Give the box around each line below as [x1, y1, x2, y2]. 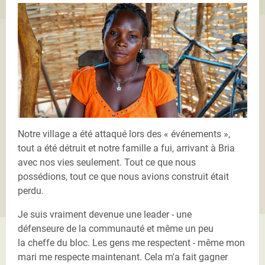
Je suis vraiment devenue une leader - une [18, 208, 192, 220]
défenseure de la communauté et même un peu [18, 222, 214, 234]
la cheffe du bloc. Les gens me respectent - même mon [18, 237, 245, 248]
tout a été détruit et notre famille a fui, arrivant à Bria [18, 142, 235, 154]
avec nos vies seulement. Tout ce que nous [18, 156, 196, 168]
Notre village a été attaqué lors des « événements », [18, 128, 230, 140]
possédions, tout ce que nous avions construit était [18, 170, 229, 182]
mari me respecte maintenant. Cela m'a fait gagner [18, 251, 228, 263]
